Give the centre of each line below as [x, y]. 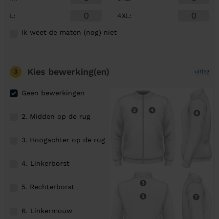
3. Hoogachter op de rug [63, 140]
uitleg [202, 71]
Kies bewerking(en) [68, 72]
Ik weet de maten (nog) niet [69, 32]
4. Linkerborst [45, 164]
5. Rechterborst [48, 187]
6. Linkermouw [47, 210]
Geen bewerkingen [53, 93]
